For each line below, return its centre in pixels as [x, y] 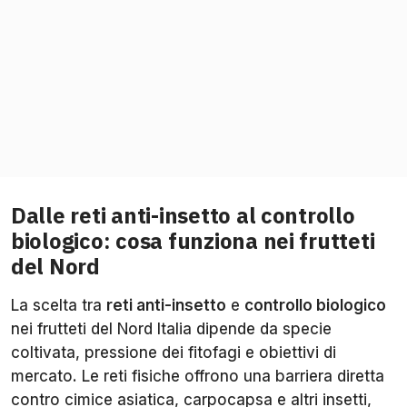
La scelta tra [59, 306]
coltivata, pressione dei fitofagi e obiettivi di [174, 353]
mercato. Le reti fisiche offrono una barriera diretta [198, 377]
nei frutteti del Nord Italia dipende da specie [171, 329]
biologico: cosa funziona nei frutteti [193, 241]
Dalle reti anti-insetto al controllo [183, 216]
